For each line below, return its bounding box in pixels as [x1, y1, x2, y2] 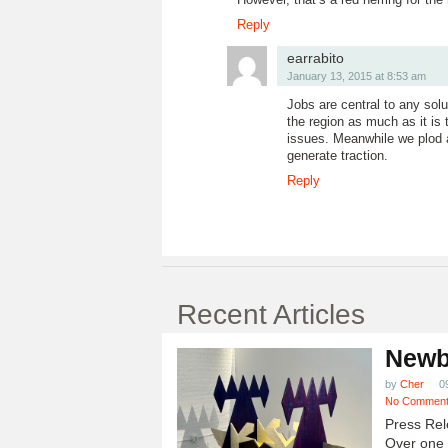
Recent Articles [177, 299, 365, 330]
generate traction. [287, 148, 388, 163]
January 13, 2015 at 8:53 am [287, 70, 426, 82]
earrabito [287, 50, 344, 66]
